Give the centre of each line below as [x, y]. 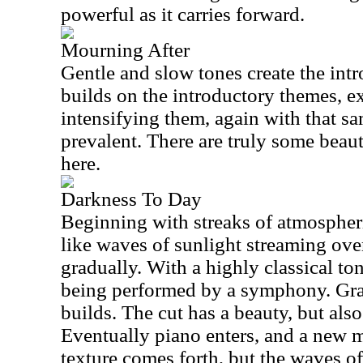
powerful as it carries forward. [183, 14]
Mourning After [125, 50]
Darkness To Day [131, 199]
